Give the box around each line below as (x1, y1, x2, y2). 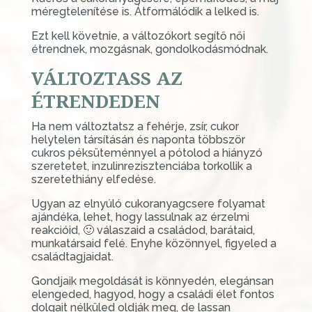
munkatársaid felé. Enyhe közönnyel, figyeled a (31, 236, 276, 250)
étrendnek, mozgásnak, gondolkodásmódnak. (31, 42, 268, 56)
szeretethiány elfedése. (31, 172, 156, 186)
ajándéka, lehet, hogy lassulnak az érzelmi (31, 210, 249, 224)
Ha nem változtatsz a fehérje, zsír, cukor (31, 119, 239, 133)
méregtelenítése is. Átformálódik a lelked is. (31, 4, 259, 18)
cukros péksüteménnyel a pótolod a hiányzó (31, 146, 263, 159)
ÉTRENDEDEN (31, 88, 160, 114)
